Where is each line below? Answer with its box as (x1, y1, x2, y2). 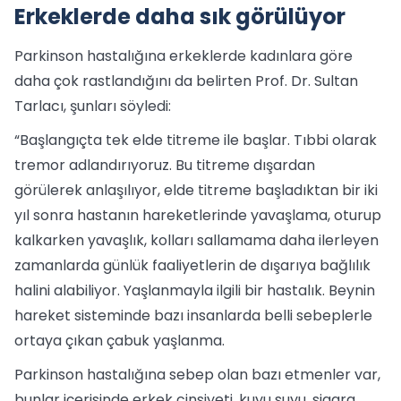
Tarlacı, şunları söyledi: (14, 95, 171, 116)
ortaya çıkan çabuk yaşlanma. (14, 329, 225, 351)
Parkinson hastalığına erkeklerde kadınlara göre (14, 45, 353, 66)
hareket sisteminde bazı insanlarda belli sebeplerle (14, 304, 372, 326)
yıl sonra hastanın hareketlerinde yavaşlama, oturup (14, 204, 381, 226)
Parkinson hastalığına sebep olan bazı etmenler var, (14, 363, 380, 385)
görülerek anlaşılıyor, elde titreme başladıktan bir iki (14, 179, 378, 200)
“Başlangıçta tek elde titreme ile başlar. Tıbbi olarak (14, 129, 377, 150)
